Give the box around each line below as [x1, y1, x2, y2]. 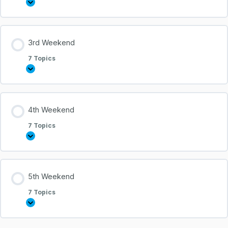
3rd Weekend [28, 38, 75, 48]
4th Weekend [28, 105, 75, 115]
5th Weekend [28, 172, 75, 182]
